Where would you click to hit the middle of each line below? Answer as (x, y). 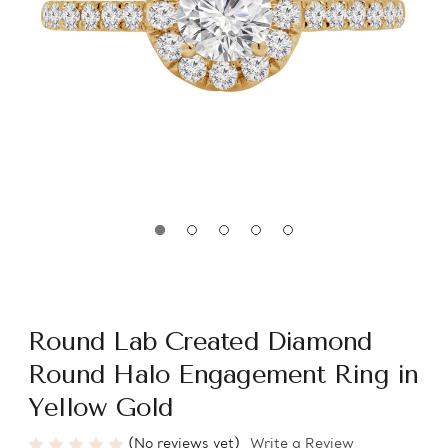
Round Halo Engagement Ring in (223, 374)
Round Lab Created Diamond (200, 341)
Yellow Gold (101, 407)
